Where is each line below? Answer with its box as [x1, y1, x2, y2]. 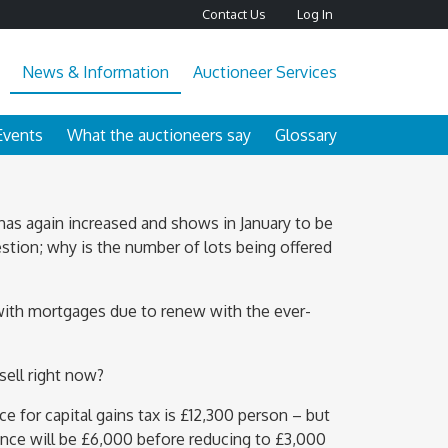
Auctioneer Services [193, 61, 337, 82]
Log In [297, 5, 333, 22]
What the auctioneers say [67, 124, 251, 145]
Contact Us [202, 5, 265, 22]
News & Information [22, 61, 169, 82]
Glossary [275, 124, 337, 145]
